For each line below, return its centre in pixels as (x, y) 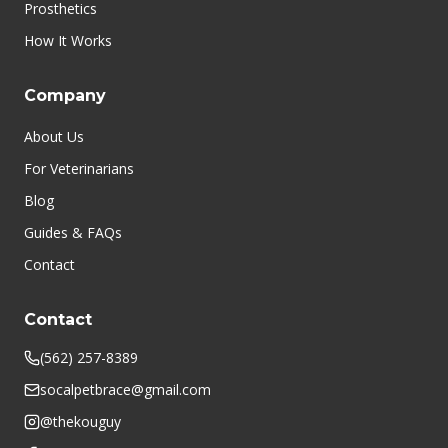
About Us (54, 136)
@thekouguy (80, 421)
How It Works (68, 40)
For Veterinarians (79, 168)
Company (65, 95)
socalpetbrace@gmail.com (125, 389)
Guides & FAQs (73, 232)
